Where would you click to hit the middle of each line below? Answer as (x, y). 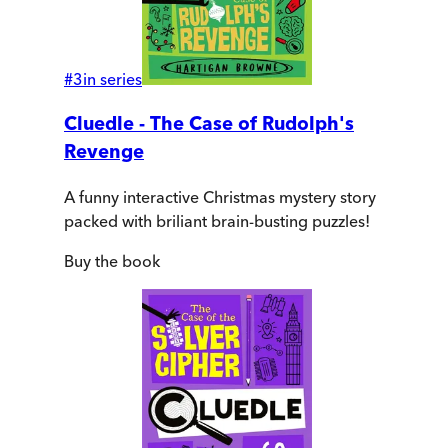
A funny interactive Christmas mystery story (220, 196)
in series (112, 79)
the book (125, 260)
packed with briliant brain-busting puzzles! (217, 220)
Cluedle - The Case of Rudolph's (209, 124)
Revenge (104, 152)
